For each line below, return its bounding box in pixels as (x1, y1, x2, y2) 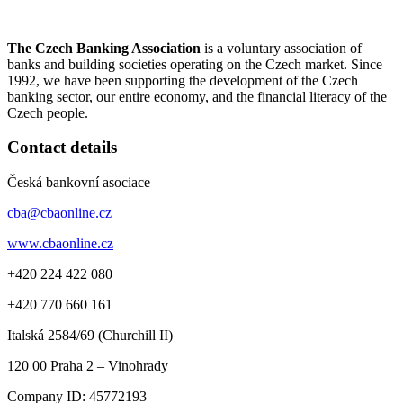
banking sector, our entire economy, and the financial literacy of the (7, 88, 387, 104)
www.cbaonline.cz (7, 236, 113, 252)
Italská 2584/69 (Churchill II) (7, 327, 173, 344)
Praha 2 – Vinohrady (50, 358, 168, 374)
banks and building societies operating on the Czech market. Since (7, 56, 382, 72)
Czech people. (7, 104, 88, 121)
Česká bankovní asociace (7, 175, 150, 191)
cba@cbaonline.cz (7, 205, 112, 221)
